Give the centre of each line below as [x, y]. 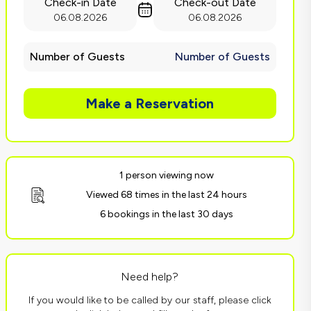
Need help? [150, 277]
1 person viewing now [166, 175]
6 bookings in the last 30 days [166, 214]
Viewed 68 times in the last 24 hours [166, 195]
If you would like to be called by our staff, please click [150, 300]
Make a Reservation [150, 103]
